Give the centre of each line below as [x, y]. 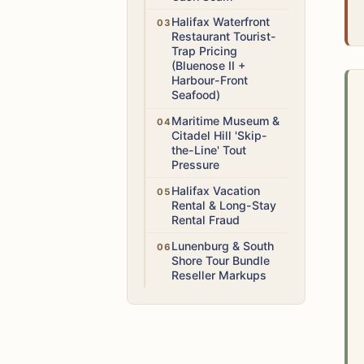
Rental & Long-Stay [224, 205]
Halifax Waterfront [221, 22]
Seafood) [196, 95]
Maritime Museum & [226, 121]
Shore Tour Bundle [221, 260]
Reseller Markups [219, 275]
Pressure [196, 165]
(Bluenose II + [209, 66]
